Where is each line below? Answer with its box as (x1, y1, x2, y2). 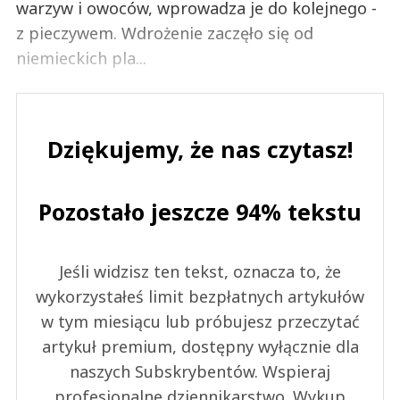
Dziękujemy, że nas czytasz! (47, 134, 353, 165)
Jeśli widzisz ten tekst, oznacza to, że (59, 261, 341, 283)
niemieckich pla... (16, 47, 146, 70)
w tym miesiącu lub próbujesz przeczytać (40, 311, 360, 333)
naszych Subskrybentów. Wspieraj (70, 361, 330, 383)
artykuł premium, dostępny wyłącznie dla (41, 336, 359, 358)
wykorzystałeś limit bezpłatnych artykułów (36, 286, 364, 308)
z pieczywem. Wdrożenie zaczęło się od (16, 22, 313, 45)
